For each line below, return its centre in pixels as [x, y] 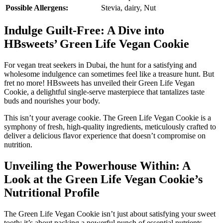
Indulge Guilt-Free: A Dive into [84, 30]
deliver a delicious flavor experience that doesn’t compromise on [105, 135]
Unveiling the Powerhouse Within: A [97, 166]
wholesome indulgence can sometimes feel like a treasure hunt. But [109, 74]
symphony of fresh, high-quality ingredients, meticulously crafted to [110, 126]
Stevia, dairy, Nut [128, 7]
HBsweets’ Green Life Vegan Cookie [97, 44]
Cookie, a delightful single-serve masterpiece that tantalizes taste [104, 92]
